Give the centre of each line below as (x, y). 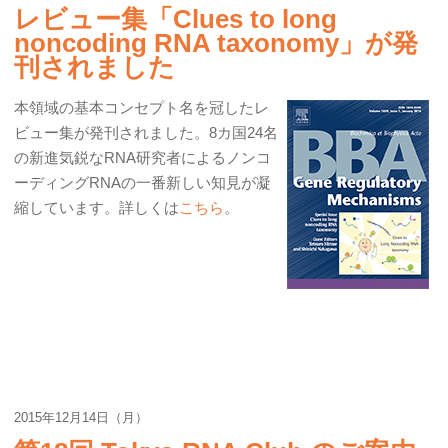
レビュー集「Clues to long (175, 19)
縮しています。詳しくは (96, 207)
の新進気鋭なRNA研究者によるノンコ (142, 157)
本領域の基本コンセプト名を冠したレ (141, 107)
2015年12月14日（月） (81, 417)
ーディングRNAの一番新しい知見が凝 (142, 182)
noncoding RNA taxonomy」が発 (216, 43)
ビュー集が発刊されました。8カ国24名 (146, 132)
